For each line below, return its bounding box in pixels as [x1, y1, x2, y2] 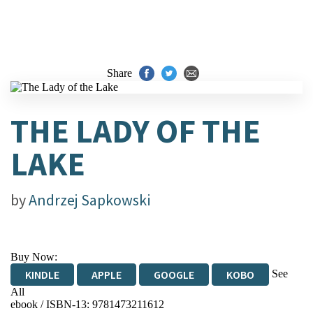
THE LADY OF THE [10, 110, 261, 152]
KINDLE [25, 268, 59, 282]
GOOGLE [154, 268, 194, 282]
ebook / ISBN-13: [10, 298, 92, 310]
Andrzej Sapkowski [29, 190, 150, 210]
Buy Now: [10, 251, 57, 263]
